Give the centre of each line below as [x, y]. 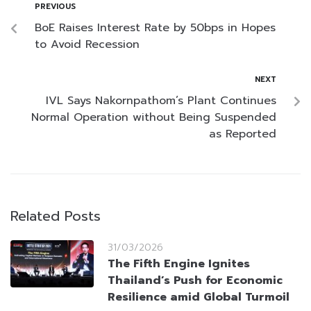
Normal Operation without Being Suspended [154, 118]
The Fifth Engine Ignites [179, 264]
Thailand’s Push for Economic [195, 281]
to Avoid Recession [87, 45]
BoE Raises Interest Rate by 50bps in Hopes [155, 28]
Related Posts [56, 216]
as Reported [243, 134]
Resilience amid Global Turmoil [199, 297]
